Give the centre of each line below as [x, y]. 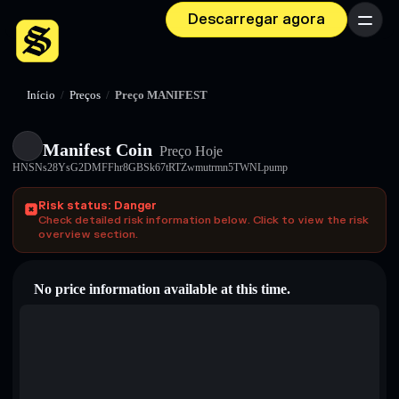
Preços [85, 95]
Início [41, 95]
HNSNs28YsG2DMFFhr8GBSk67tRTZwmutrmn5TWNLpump [150, 167]
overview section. [88, 234]
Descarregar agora [256, 20]
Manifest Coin [98, 150]
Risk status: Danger [98, 206]
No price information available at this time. [162, 289]
